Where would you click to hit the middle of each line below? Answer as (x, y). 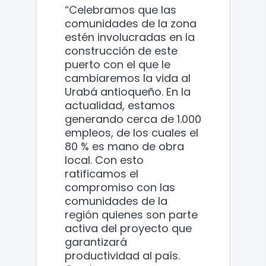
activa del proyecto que (128, 228)
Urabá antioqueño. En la (128, 91)
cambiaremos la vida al (128, 78)
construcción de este (121, 50)
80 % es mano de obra (124, 146)
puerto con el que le (118, 64)
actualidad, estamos (120, 105)
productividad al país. (122, 255)
